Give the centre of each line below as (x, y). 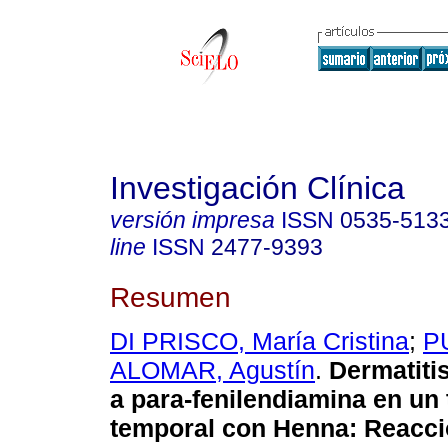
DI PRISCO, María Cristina (259, 341)
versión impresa (192, 220)
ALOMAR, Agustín (212, 370)
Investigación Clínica (257, 188)
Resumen (170, 296)
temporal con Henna (229, 428)
